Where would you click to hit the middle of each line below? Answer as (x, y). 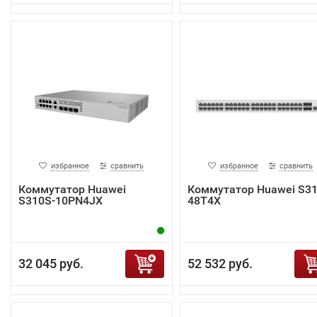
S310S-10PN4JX (60, 200)
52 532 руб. (220, 263)
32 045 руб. (51, 263)
